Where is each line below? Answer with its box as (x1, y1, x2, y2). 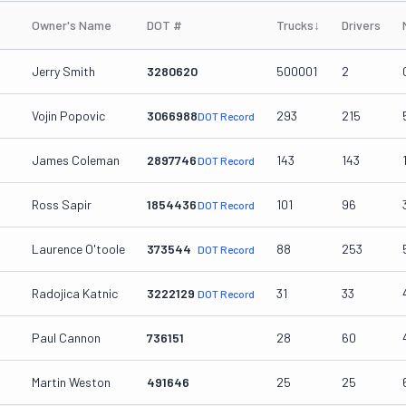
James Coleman (32, 152, 120, 168)
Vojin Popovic (32, 108, 105, 123)
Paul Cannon (32, 330, 101, 345)
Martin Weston (32, 374, 111, 390)
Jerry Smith (32, 63, 95, 79)
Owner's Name (32, 17, 111, 33)
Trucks (276, 17, 314, 33)
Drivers (342, 17, 381, 33)
